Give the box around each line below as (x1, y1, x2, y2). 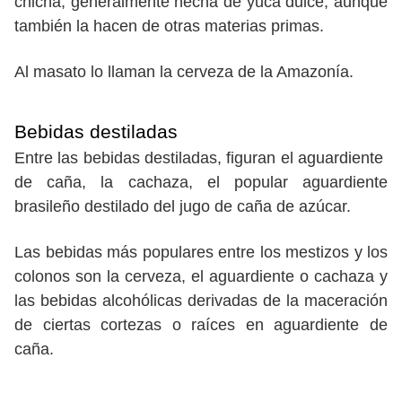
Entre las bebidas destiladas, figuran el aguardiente (14, 149, 388, 168)
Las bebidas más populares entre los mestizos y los (14, 243, 388, 262)
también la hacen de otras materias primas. (14, 17, 324, 36)
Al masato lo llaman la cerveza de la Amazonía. (14, 63, 354, 82)
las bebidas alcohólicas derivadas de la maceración (14, 292, 388, 310)
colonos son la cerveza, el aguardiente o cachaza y (14, 267, 388, 286)
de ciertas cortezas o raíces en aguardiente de (14, 316, 388, 335)
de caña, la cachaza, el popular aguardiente (14, 173, 388, 192)
